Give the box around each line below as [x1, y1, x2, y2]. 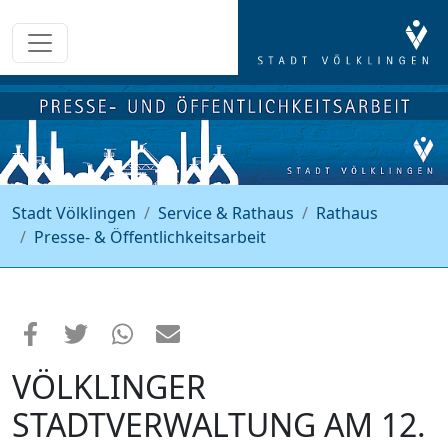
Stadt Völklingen [12, 202, 136, 225]
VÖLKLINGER [12, 365, 206, 409]
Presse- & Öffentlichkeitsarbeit [34, 226, 266, 249]
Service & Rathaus [158, 202, 294, 225]
